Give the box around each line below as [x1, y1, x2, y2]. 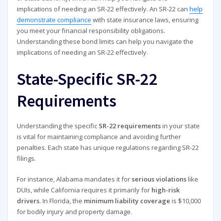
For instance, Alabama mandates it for [16, 175, 132, 184]
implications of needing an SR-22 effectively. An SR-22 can [16, 4, 189, 14]
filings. [16, 153, 36, 163]
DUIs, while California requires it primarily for [16, 185, 151, 195]
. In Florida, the [39, 196, 84, 206]
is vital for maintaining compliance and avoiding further [16, 132, 181, 141]
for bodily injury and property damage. [16, 207, 132, 217]
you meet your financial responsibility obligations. [16, 26, 165, 36]
